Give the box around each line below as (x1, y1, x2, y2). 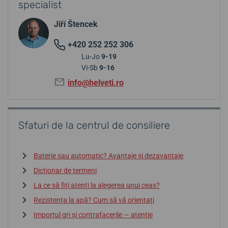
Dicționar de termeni (34, 166, 97, 175)
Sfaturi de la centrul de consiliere (18, 119, 170, 131)
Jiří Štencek (54, 19, 98, 29)
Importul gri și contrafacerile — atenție (34, 210, 153, 219)
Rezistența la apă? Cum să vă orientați (34, 195, 154, 204)
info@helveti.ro (68, 77, 124, 88)
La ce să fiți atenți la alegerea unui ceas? (34, 181, 160, 189)
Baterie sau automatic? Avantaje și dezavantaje (34, 151, 183, 160)
